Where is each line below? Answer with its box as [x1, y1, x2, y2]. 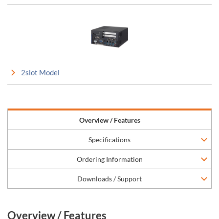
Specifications [88, 135, 131, 144]
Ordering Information [76, 155, 143, 163]
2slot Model [21, 68, 60, 77]
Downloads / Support [77, 175, 142, 183]
